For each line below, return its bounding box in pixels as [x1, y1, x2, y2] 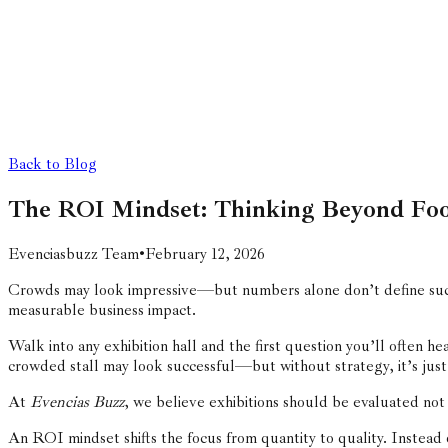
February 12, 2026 [145, 243, 265, 264]
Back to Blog [8, 154, 97, 174]
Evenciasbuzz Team [8, 243, 139, 264]
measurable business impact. [8, 299, 196, 320]
